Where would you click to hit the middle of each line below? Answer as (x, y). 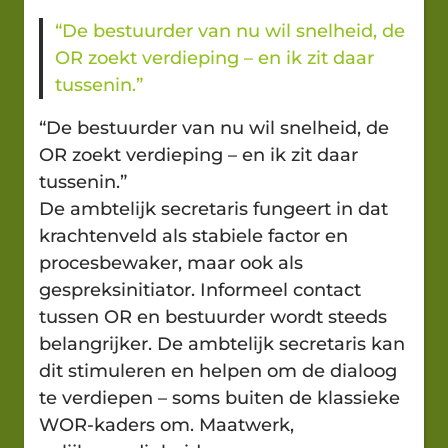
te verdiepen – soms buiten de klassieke (219, 397)
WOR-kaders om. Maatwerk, (166, 424)
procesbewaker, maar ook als (171, 262)
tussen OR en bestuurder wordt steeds (213, 316)
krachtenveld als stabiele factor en (193, 235)
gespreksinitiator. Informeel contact (200, 289)
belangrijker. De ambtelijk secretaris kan (222, 343)
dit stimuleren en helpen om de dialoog (218, 370)
